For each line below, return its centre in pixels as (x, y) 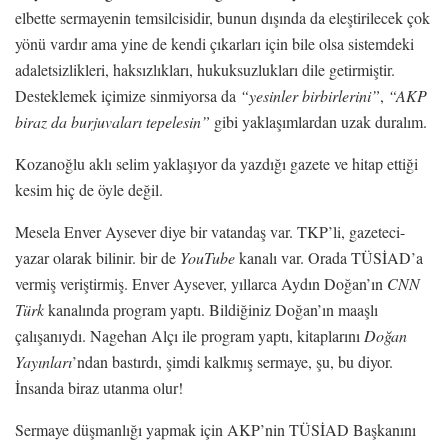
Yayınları (43, 361)
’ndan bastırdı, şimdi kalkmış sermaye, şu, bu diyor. (232, 361)
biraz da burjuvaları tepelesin (108, 121)
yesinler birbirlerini (310, 95)
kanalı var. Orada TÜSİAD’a (329, 257)
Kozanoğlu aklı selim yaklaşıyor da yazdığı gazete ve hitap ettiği (216, 163)
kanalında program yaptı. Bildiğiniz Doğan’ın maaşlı (211, 309)
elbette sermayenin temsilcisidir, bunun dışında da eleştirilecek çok (222, 17)
